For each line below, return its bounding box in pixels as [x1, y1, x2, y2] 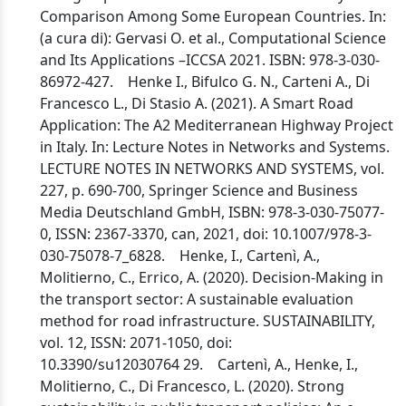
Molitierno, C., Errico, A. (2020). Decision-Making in [40, 267, 383, 287]
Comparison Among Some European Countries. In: [40, 6, 386, 26]
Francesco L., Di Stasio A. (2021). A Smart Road [40, 93, 353, 113]
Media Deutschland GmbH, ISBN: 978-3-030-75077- [40, 202, 384, 222]
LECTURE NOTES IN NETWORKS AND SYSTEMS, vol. [40, 159, 384, 179]
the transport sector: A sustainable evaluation [40, 289, 353, 309]
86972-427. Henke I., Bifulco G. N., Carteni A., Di [40, 72, 370, 92]
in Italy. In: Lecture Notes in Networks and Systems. [40, 137, 390, 157]
